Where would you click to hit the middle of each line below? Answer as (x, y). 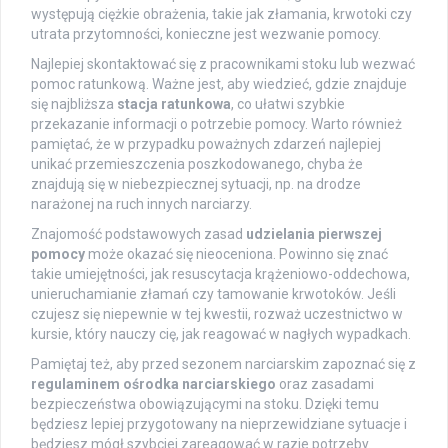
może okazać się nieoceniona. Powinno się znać (236, 254)
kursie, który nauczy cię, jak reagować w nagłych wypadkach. (221, 334)
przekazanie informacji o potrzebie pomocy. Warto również (216, 124)
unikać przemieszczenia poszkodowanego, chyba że (197, 164)
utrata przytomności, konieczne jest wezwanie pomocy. (206, 34)
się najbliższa (74, 104)
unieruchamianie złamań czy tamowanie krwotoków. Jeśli (213, 294)
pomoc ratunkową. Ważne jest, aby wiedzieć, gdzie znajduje (219, 84)
